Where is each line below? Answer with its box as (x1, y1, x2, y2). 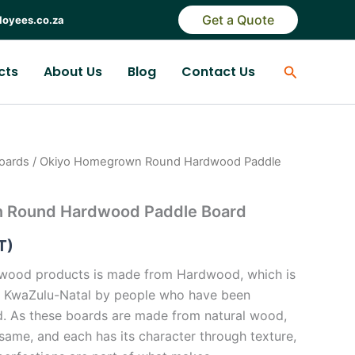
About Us (43, 63, 102, 81)
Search (282, 61, 330, 78)
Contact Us (181, 63, 255, 81)
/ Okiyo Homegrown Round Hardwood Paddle (29, 155, 281, 169)
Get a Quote (202, 12, 274, 28)
